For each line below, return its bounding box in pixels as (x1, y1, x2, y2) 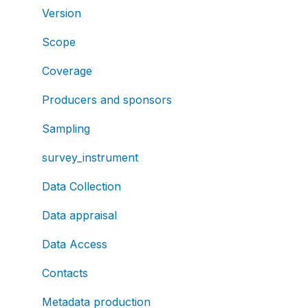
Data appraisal (42, 208, 117, 222)
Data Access (42, 236, 107, 251)
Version (42, 5, 81, 20)
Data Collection (42, 179, 121, 193)
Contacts (42, 265, 88, 280)
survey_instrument (42, 150, 138, 164)
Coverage (42, 63, 92, 78)
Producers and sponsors (42, 92, 172, 107)
